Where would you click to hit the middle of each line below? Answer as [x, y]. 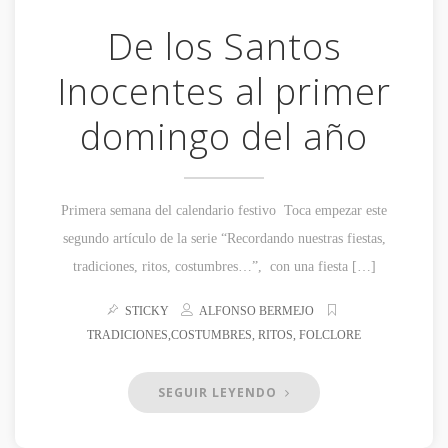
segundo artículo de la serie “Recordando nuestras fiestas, [224, 239]
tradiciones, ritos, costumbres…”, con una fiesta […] [224, 267]
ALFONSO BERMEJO [256, 311]
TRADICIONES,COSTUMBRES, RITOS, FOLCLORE [224, 335]
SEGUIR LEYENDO [219, 393]
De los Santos [224, 47]
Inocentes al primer [224, 92]
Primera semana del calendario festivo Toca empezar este [224, 211]
